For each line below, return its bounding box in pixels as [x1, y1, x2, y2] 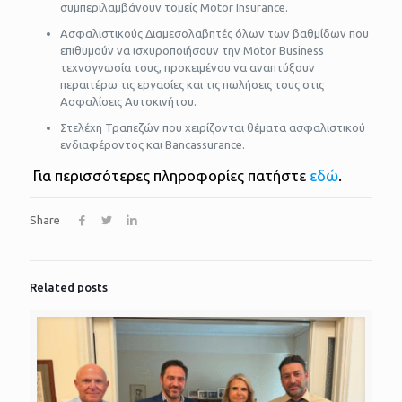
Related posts [30, 281, 108, 294]
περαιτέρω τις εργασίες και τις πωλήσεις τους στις [59, 78, 324, 92]
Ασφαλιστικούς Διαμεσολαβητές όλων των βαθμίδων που [59, 27, 369, 40]
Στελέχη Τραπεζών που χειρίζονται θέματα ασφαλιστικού [59, 121, 365, 135]
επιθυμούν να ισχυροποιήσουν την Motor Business [59, 44, 324, 57]
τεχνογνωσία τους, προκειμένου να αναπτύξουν [59, 61, 315, 74]
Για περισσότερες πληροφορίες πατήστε [32, 167, 310, 185]
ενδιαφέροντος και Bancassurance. [59, 138, 245, 152]
